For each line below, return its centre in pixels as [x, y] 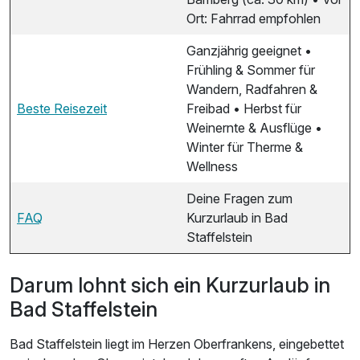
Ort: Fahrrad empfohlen [254, 19]
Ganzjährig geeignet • [249, 51]
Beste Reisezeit [62, 109]
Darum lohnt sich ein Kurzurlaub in [170, 286]
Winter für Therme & [245, 147]
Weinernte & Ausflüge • [254, 128]
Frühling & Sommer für [251, 70]
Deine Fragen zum [239, 199]
